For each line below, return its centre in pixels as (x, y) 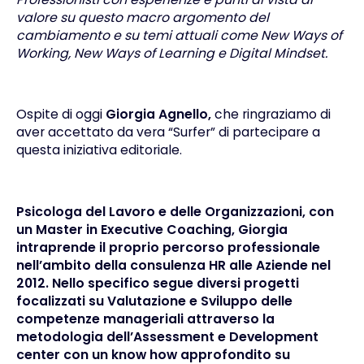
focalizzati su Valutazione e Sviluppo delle (154, 301)
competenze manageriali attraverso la (145, 318)
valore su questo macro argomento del (142, 17)
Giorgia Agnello (156, 115)
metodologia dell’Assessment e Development (167, 336)
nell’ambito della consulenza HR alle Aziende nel (173, 265)
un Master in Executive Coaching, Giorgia (152, 229)
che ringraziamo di (271, 115)
